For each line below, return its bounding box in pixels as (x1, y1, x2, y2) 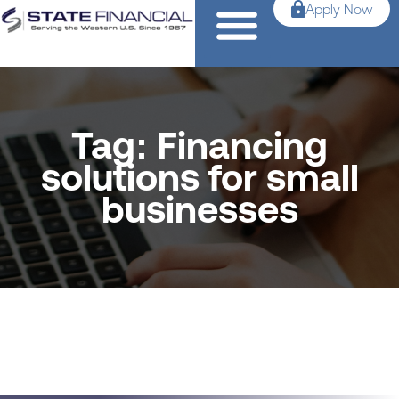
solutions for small (40, 156, 359, 199)
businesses (101, 188, 298, 231)
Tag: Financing (71, 124, 328, 167)
